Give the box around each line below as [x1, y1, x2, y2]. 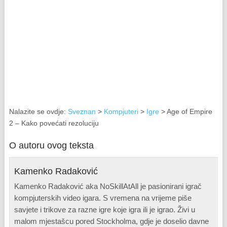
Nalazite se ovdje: [9, 107, 68, 116]
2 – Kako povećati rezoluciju [9, 119, 99, 128]
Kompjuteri [103, 107, 138, 116]
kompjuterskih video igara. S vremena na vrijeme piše [14, 194, 192, 203]
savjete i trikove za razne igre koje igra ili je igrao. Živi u [14, 205, 196, 214]
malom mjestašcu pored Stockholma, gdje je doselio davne [14, 217, 209, 226]
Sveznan [67, 107, 96, 116]
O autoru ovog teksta [9, 140, 94, 151]
